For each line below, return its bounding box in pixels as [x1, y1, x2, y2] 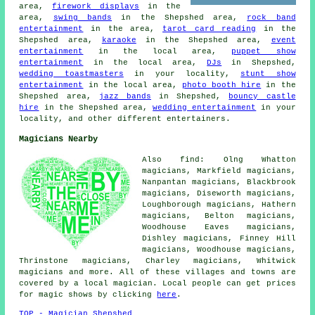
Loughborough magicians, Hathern [142, 200, 296, 209]
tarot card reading [162, 24, 257, 33]
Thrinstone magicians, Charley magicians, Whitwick [19, 256, 296, 265]
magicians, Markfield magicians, [142, 166, 296, 175]
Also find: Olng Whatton [142, 155, 296, 164]
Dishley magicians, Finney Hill [142, 233, 296, 243]
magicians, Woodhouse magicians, [142, 245, 296, 254]
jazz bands [98, 91, 151, 101]
